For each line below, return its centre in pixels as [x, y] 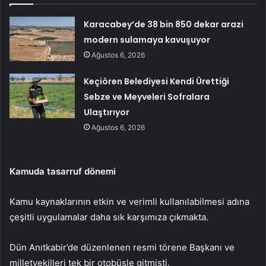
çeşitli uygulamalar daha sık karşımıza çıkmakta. [109, 217]
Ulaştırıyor [107, 113]
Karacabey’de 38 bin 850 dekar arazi [164, 25]
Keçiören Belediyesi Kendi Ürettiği [157, 82]
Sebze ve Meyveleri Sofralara [147, 97]
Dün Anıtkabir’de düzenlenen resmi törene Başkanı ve [122, 248]
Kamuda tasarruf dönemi [63, 172]
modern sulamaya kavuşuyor [147, 40]
